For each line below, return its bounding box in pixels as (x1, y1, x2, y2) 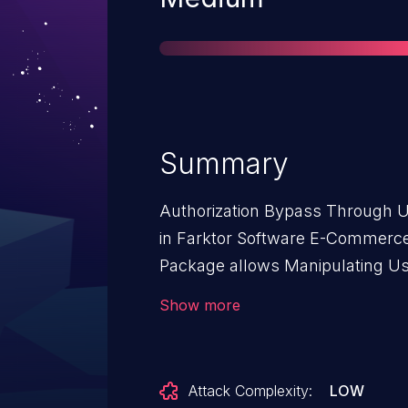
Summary (159, 146, 289, 181)
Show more (159, 296, 240, 314)
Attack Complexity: (189, 382, 312, 400)
